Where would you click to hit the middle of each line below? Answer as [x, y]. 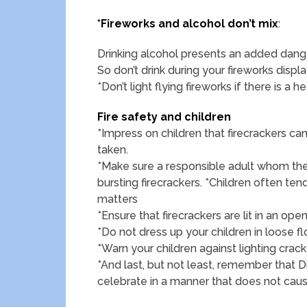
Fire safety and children [164, 117]
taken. [113, 150]
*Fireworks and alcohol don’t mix [188, 24]
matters [118, 199]
